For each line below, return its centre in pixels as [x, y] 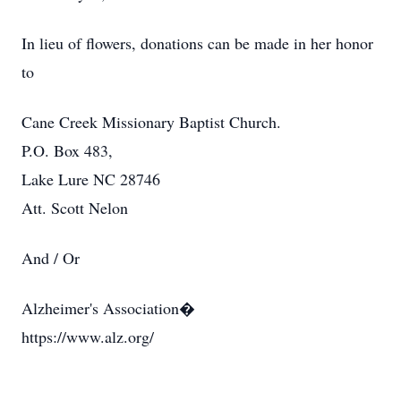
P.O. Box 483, [67, 150]
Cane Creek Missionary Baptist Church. [151, 122]
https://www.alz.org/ [88, 337]
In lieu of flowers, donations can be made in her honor [197, 43]
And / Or [51, 258]
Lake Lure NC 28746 [91, 179]
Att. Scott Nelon [75, 208]
